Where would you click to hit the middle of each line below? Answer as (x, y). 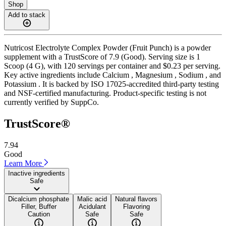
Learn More (24, 163)
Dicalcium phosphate (39, 199)
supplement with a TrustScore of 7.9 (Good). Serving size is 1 (102, 56)
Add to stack (27, 15)
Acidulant (92, 206)
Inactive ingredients (37, 173)
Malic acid (92, 199)
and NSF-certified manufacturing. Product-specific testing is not (105, 93)
